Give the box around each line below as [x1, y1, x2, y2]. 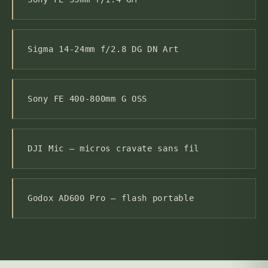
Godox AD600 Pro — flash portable [28, 193, 194, 203]
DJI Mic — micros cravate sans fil [28, 144, 200, 154]
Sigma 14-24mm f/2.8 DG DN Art [28, 44, 179, 54]
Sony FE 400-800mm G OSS [28, 94, 148, 104]
